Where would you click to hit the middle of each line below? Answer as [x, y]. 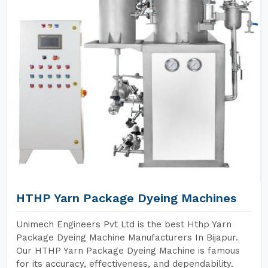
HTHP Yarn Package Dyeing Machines [126, 198]
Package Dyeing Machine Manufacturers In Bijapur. [127, 237]
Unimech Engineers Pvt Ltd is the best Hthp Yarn [124, 224]
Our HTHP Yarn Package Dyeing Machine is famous [128, 251]
